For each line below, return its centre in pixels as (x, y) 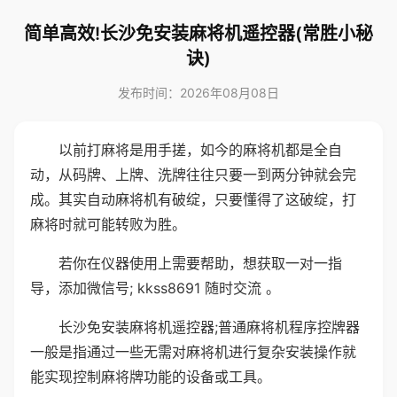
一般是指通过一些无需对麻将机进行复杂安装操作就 (193, 352)
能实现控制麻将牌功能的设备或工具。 (151, 377)
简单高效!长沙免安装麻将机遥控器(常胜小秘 (198, 34)
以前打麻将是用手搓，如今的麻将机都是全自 (200, 150)
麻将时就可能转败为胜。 (108, 224)
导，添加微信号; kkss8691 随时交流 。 (155, 288)
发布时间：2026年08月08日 (198, 93)
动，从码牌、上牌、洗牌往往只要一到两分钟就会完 (193, 175)
